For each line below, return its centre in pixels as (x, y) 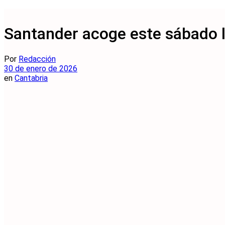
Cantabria (31, 78)
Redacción (37, 59)
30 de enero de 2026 (41, 68)
